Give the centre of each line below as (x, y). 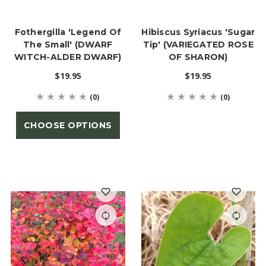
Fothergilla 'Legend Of (68, 32)
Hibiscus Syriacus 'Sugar (198, 32)
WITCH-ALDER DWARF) (68, 57)
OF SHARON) (198, 57)
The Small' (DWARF (68, 45)
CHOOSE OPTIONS (68, 126)
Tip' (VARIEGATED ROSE (198, 45)
